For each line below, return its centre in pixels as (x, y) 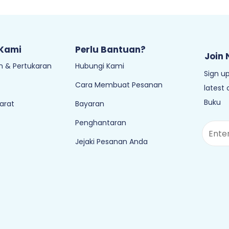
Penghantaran (101, 123)
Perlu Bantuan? (110, 50)
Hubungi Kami (100, 66)
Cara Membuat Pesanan (119, 85)
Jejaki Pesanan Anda (111, 142)
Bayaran (90, 104)
